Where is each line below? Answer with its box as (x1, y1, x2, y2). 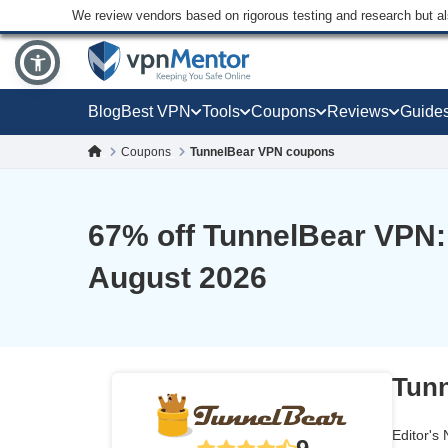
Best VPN (121, 103, 191, 120)
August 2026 (88, 260, 267, 294)
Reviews (327, 103, 389, 120)
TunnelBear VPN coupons (190, 144, 335, 159)
